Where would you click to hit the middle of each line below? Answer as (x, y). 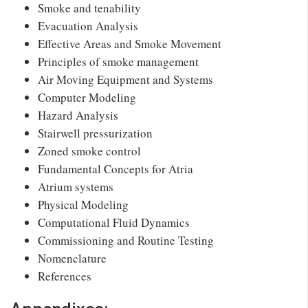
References (65, 276)
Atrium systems (76, 186)
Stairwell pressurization (95, 133)
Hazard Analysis (78, 115)
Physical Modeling (83, 204)
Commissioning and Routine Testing (126, 240)
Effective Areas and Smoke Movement (130, 43)
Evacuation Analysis (88, 25)
